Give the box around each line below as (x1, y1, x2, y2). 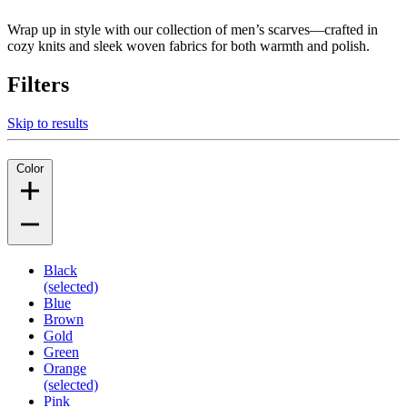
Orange (44, 361, 86, 377)
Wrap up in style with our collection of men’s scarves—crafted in (7, 21, 378, 37)
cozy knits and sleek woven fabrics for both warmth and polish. (7, 37, 370, 54)
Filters (7, 72, 69, 96)
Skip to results (7, 114, 88, 131)
